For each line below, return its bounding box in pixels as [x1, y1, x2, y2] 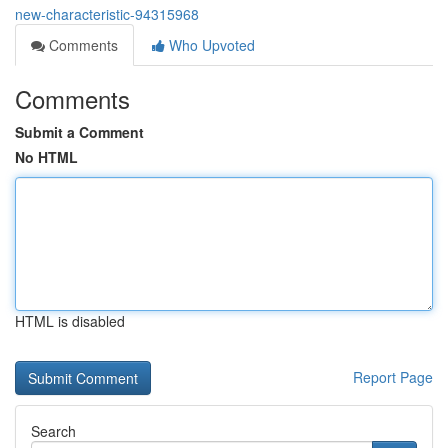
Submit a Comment [15, 122, 144, 142]
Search [31, 421, 76, 441]
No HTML [15, 147, 78, 167]
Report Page [353, 367, 433, 387]
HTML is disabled [15, 311, 125, 331]
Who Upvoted [165, 35, 255, 55]
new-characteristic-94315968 [15, 4, 199, 24]
